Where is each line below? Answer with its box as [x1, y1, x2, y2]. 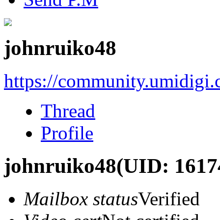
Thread [41, 100, 95, 121]
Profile [41, 122, 93, 143]
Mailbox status [24, 188, 138, 209]
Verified [138, 188, 200, 209]
